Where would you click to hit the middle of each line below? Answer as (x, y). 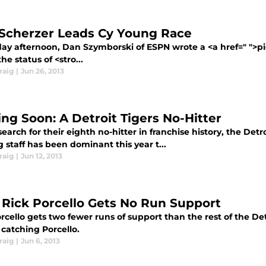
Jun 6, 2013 (40, 241)
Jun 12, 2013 (42, 156)
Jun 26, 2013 (42, 71)
